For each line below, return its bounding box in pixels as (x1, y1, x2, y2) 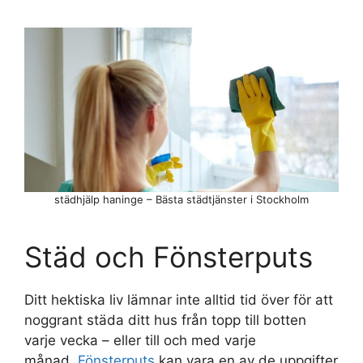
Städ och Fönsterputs (24, 240, 313, 275)
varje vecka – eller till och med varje (24, 332, 256, 349)
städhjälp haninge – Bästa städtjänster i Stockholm (54, 193, 309, 207)
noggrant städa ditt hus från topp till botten (24, 312, 306, 329)
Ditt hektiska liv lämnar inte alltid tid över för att (24, 292, 333, 309)
